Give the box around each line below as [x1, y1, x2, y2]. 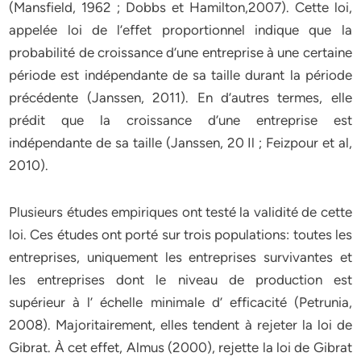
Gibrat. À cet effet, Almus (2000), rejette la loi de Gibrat [9, 339, 352, 355]
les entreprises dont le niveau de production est [9, 272, 352, 288]
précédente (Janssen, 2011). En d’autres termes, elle [9, 89, 352, 106]
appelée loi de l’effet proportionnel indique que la [9, 22, 352, 38]
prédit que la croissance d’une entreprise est [9, 112, 352, 128]
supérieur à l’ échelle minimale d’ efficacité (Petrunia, [9, 294, 352, 310]
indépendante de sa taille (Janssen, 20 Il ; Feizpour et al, [9, 135, 352, 151]
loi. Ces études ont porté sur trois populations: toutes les [9, 226, 352, 243]
